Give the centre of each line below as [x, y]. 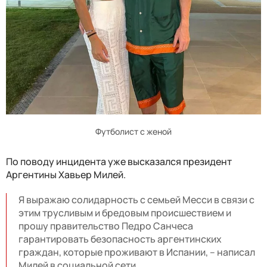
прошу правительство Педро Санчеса [106, 226]
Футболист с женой [133, 131]
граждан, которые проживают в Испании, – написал [137, 252]
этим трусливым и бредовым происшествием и [125, 212]
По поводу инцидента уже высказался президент [119, 161]
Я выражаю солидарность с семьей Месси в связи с [136, 199]
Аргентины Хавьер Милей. [66, 174]
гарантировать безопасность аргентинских [120, 239]
